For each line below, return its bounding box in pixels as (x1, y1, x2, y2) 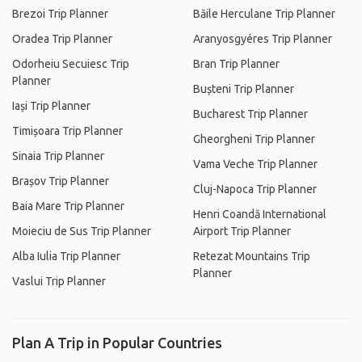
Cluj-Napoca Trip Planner (193, 183, 317, 196)
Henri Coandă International (193, 208, 326, 221)
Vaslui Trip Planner (12, 275, 106, 288)
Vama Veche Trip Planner (193, 158, 318, 170)
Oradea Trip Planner (12, 32, 112, 45)
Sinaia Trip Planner (12, 149, 104, 162)
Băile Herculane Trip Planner (193, 7, 335, 20)
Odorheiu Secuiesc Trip (12, 57, 129, 70)
